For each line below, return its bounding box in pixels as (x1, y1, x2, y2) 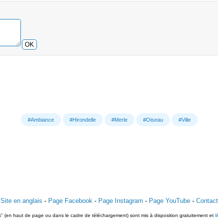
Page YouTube (148, 197, 190, 204)
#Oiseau (143, 116, 163, 123)
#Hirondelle (69, 116, 96, 123)
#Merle (111, 116, 127, 123)
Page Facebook (48, 197, 92, 204)
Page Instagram (98, 197, 143, 204)
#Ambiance (27, 116, 54, 123)
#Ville (178, 116, 191, 123)
